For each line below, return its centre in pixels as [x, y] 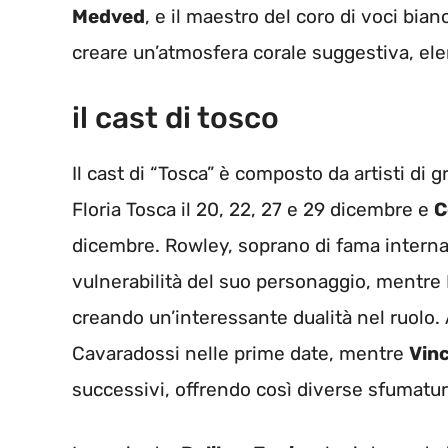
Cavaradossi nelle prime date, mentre [240, 353]
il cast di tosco [175, 117]
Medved [108, 17]
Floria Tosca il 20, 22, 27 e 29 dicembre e [253, 209]
